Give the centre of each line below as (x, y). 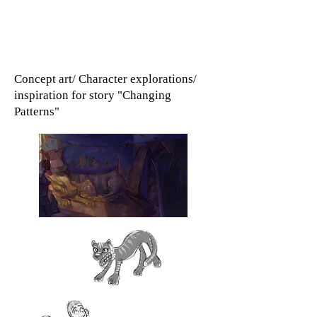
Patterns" (40, 111)
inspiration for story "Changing (93, 95)
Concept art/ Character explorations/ (105, 79)
